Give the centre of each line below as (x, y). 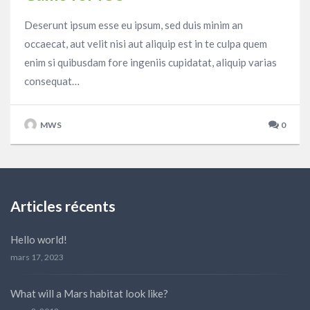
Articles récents (63, 206)
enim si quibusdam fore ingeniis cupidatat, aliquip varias (151, 62)
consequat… (52, 81)
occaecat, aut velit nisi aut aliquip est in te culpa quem (146, 43)
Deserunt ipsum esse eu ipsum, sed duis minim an (134, 25)
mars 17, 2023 (37, 257)
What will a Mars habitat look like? (89, 294)
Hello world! (39, 240)
